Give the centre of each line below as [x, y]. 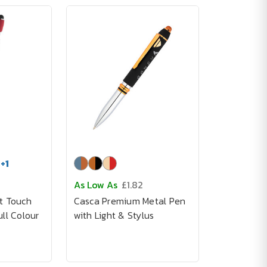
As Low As [95, 185]
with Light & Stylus [114, 215]
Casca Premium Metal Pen [130, 201]
